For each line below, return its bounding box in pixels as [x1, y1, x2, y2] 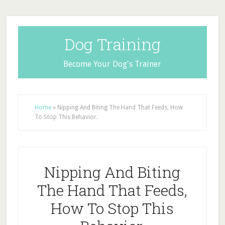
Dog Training [64, 33, 161, 55]
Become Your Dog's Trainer [63, 59, 162, 69]
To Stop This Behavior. [34, 114, 98, 121]
